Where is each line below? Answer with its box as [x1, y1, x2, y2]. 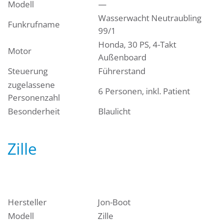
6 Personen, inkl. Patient [98, 85, 190, 97]
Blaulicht [98, 106, 131, 117]
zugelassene [8, 79, 55, 91]
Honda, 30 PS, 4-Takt [98, 39, 176, 51]
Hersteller [8, 196, 47, 208]
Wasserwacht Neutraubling [98, 12, 201, 24]
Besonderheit [8, 106, 60, 117]
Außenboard [98, 52, 146, 63]
